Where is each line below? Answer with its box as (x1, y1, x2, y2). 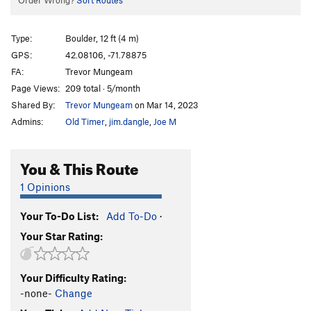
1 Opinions (20, 180, 70, 193)
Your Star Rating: (20, 229, 103, 242)
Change (55, 286, 92, 299)
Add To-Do (106, 209, 157, 222)
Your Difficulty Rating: (20, 271, 126, 284)
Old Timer (65, 115, 105, 127)
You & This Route (20, 153, 139, 178)
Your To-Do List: (20, 209, 99, 222)
